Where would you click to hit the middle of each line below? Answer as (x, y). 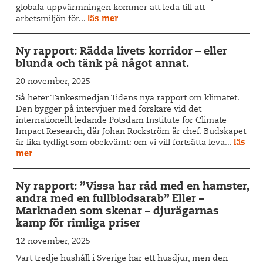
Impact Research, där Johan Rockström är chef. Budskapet (131, 132)
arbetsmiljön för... (52, 19)
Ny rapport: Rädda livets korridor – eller (122, 52)
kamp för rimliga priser (78, 225)
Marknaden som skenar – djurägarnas (118, 212)
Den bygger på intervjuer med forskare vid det (109, 110)
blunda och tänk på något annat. (103, 64)
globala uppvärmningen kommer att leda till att (111, 8)
